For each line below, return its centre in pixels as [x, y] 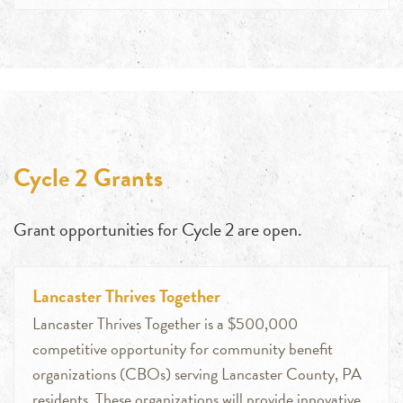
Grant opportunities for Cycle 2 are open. [158, 230]
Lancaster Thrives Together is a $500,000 [165, 324]
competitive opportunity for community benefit [183, 349]
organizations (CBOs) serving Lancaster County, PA [197, 374]
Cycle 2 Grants [88, 178]
